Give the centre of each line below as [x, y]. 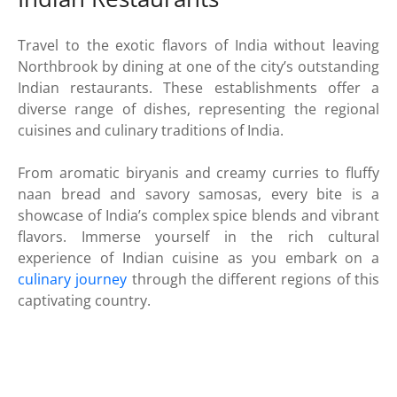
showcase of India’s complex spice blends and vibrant [198, 216]
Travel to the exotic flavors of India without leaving [198, 46]
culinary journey [73, 280]
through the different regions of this [253, 280]
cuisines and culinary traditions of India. [151, 131]
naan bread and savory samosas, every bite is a [198, 195]
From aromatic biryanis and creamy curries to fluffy [198, 173]
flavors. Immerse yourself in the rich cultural [198, 237]
